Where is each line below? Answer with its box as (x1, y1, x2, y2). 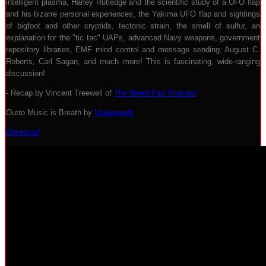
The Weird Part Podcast (114, 88, 197, 97)
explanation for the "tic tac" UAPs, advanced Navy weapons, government (6, 33, 260, 42)
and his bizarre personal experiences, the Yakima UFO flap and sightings (6, 9, 260, 18)
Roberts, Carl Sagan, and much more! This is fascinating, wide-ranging (6, 57, 260, 66)
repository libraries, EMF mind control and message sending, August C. (6, 45, 260, 54)
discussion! (6, 69, 45, 78)
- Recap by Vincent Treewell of (6, 88, 114, 97)
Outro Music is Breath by (6, 108, 94, 117)
